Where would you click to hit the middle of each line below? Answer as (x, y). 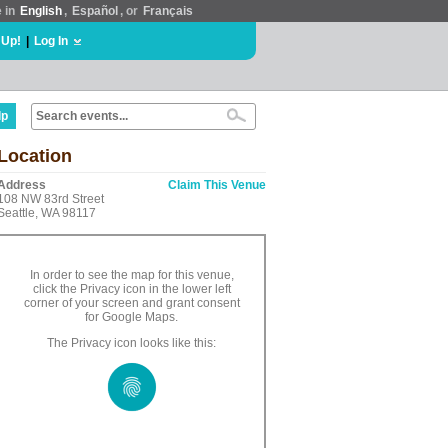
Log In (51, 41)
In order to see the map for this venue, (131, 275)
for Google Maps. (131, 317)
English (41, 11)
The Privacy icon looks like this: (131, 343)
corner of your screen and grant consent (131, 303)
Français (168, 11)
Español (95, 11)
